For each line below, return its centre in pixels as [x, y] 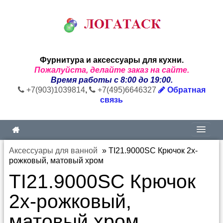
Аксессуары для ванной [53, 151]
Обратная [185, 90]
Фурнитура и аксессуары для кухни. [111, 60]
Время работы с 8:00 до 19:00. [111, 80]
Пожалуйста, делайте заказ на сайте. [111, 70]
